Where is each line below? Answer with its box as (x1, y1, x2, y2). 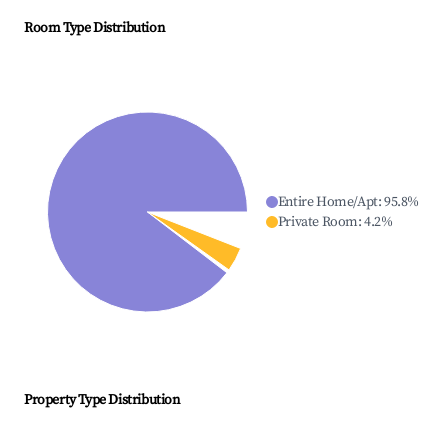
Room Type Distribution (24, 19, 165, 38)
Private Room (277, 213, 358, 232)
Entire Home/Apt (277, 193, 378, 212)
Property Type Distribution (24, 391, 180, 410)
